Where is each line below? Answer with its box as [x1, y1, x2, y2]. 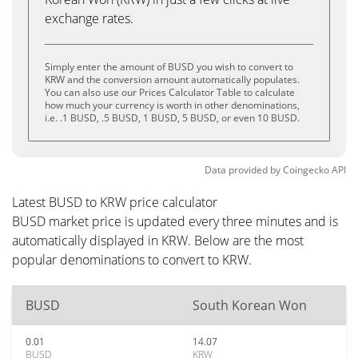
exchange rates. [45, 10, 133, 27]
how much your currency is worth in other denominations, [45, 98, 300, 112]
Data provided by [205, 163, 280, 177]
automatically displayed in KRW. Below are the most [12, 232, 304, 249]
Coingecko [283, 163, 329, 177]
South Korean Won [193, 296, 307, 314]
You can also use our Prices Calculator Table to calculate [45, 86, 295, 99]
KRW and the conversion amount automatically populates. [45, 73, 300, 86]
